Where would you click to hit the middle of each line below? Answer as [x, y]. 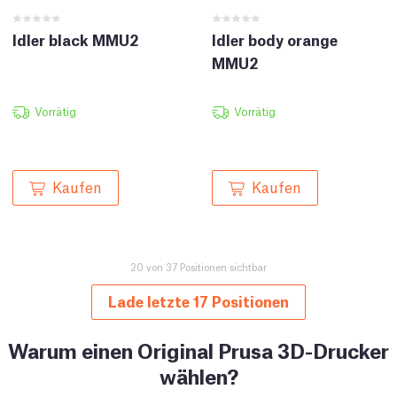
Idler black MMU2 [75, 39]
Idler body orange [275, 39]
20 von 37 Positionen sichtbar [198, 267]
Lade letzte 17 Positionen [198, 301]
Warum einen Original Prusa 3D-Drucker [198, 349]
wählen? [198, 375]
